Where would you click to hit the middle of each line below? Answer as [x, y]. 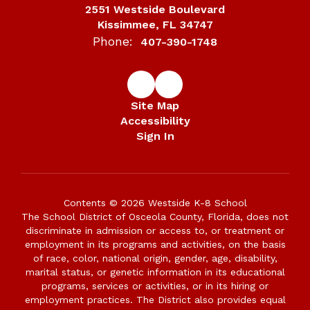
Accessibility [155, 121]
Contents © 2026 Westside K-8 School [155, 203]
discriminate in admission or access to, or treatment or [155, 230]
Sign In [155, 136]
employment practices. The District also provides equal [155, 300]
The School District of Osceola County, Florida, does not [155, 217]
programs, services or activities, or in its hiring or [155, 286]
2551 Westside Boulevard [155, 9]
